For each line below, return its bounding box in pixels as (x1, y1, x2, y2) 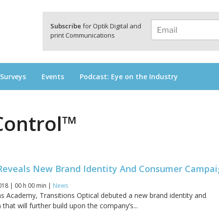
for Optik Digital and (81, 22, 141, 30)
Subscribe (50, 22, 81, 30)
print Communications (50, 31, 115, 40)
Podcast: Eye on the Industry (80, 71, 178, 81)
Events (42, 71, 64, 81)
